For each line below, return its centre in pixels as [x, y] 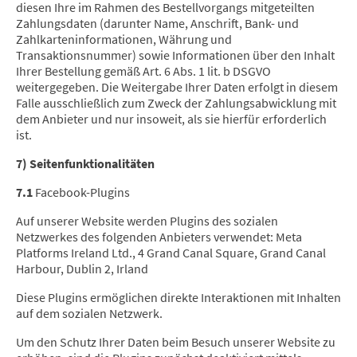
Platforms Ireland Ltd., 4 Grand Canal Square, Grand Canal [171, 253]
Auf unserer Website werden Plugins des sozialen [147, 221]
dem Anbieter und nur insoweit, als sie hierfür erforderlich [171, 119]
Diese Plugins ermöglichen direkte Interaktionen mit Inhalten [178, 298]
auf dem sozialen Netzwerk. [89, 314]
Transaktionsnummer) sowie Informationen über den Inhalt [175, 55]
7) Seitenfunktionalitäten [85, 164]
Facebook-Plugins [81, 192]
